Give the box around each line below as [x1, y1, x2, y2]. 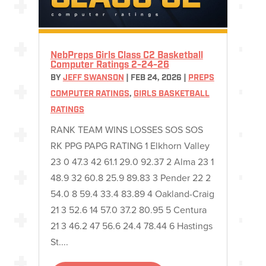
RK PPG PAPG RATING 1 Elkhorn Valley [50, 139, 210, 153]
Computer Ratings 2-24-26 [50, 61, 169, 71]
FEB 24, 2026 [130, 74, 182, 83]
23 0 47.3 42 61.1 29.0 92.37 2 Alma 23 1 [50, 155, 214, 169]
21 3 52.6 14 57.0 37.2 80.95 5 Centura [50, 203, 207, 217]
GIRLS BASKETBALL [133, 90, 210, 99]
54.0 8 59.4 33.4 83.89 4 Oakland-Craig [50, 187, 214, 201]
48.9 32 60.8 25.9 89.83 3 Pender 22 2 [50, 171, 211, 185]
